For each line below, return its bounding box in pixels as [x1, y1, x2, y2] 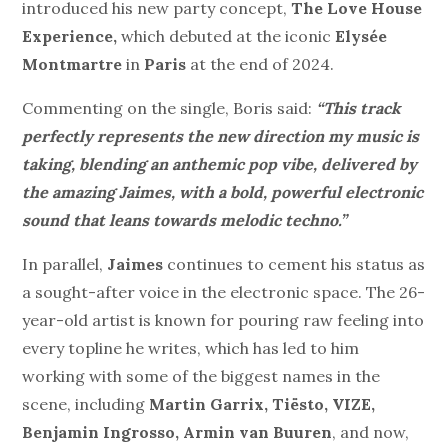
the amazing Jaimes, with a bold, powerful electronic [22, 182, 424, 203]
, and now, [332, 422, 410, 443]
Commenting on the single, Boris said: [22, 98, 317, 119]
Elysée [335, 26, 388, 47]
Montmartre [22, 54, 123, 75]
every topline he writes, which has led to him [22, 338, 360, 359]
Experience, [22, 26, 118, 47]
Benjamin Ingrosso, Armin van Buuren [22, 422, 333, 443]
